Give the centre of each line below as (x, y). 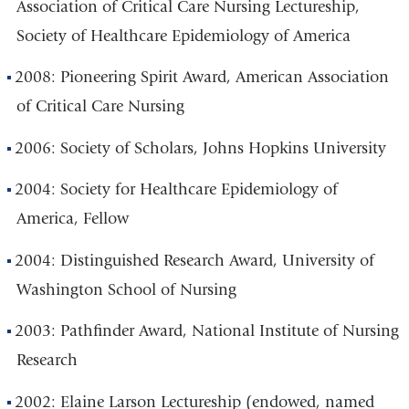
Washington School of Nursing (126, 289)
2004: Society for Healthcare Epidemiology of (177, 190)
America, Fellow (72, 219)
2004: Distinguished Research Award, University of (195, 260)
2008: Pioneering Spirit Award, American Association (202, 78)
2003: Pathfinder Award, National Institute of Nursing (207, 331)
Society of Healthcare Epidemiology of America (183, 36)
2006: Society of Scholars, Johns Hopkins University (201, 148)
